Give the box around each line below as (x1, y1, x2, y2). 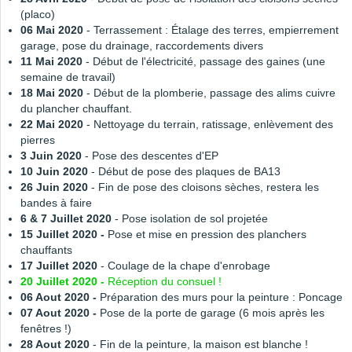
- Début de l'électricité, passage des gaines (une (82, 55, 325, 68)
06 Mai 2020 (20, 24, 83, 37)
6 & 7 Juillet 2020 (20, 212, 112, 225)
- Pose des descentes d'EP (82, 149, 218, 163)
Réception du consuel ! (104, 275, 222, 288)
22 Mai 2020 (20, 118, 83, 131)
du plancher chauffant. (20, 102, 132, 115)
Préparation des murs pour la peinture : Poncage (100, 291, 343, 304)
